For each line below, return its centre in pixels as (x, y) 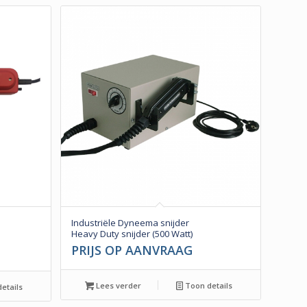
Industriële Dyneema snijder (130, 222)
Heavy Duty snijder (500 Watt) (132, 233)
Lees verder (117, 285)
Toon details (207, 285)
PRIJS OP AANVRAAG (132, 250)
